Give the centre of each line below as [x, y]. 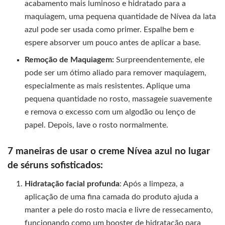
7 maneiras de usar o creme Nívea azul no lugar [109, 151]
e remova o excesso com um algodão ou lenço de [110, 112]
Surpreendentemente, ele [159, 60]
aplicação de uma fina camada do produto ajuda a [112, 197]
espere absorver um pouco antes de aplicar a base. [113, 43]
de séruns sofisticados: [55, 165]
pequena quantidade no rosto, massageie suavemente [119, 99]
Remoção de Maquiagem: [70, 60]
